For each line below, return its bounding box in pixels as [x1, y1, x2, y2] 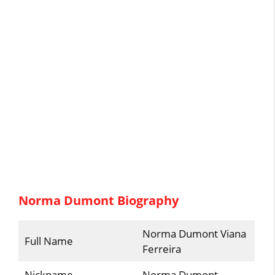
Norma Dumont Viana [142, 226, 246, 241]
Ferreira [142, 241, 181, 256]
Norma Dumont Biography [18, 192, 179, 209]
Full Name [24, 233, 73, 248]
